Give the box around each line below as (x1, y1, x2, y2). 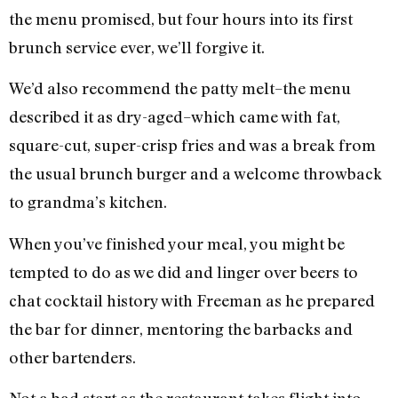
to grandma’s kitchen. (9, 192, 167, 212)
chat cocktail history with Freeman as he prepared (9, 290, 375, 310)
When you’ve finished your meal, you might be (9, 233, 345, 253)
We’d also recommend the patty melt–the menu (9, 78, 351, 99)
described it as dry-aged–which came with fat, (9, 107, 340, 127)
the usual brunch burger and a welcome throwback (9, 163, 382, 184)
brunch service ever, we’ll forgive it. (9, 37, 265, 58)
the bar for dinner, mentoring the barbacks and (9, 318, 353, 338)
